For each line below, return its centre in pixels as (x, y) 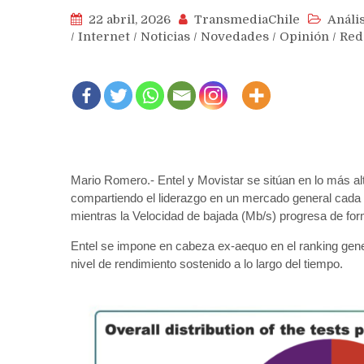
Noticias (165, 36)
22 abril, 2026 (130, 19)
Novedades (235, 36)
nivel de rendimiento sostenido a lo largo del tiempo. (207, 263)
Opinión (304, 36)
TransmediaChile (247, 19)
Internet (104, 36)
